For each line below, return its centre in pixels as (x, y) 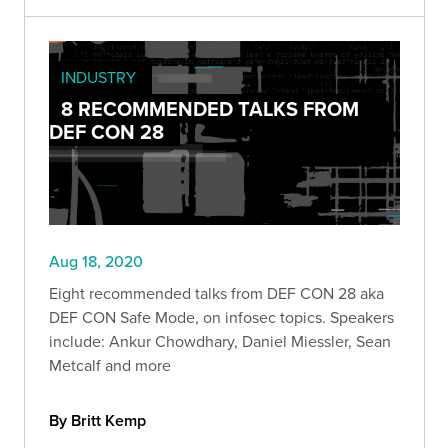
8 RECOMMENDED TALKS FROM (210, 108)
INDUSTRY (98, 76)
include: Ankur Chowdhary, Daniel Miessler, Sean (220, 340)
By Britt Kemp (97, 420)
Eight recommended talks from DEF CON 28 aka (216, 292)
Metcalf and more (110, 364)
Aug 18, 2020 (96, 260)
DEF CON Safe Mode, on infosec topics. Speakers (221, 316)
